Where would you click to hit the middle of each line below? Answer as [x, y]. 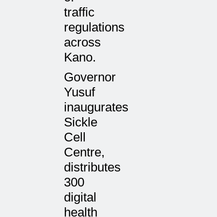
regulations [94, 27]
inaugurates [96, 107]
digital [80, 197]
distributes [92, 167]
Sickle [81, 122]
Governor [90, 77]
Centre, [84, 152]
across [82, 42]
